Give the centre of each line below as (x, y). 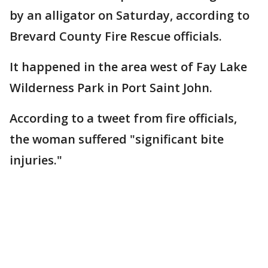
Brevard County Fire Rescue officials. (116, 36)
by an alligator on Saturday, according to (130, 15)
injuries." (36, 160)
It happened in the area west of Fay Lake (128, 67)
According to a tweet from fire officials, (123, 118)
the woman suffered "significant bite (117, 139)
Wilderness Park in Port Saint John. (111, 88)
